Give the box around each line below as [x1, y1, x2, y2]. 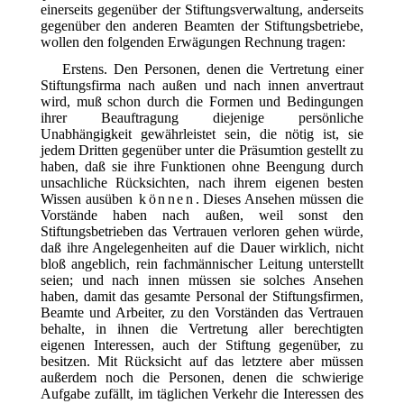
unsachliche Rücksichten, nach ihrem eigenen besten [40, 174, 364, 190]
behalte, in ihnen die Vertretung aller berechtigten [40, 320, 364, 336]
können [139, 190, 196, 207]
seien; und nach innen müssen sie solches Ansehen [40, 271, 364, 288]
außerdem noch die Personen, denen [40, 369, 268, 385]
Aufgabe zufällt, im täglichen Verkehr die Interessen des [40, 385, 364, 401]
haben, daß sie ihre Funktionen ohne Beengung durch [40, 158, 364, 174]
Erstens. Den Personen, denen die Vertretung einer [61, 60, 364, 77]
